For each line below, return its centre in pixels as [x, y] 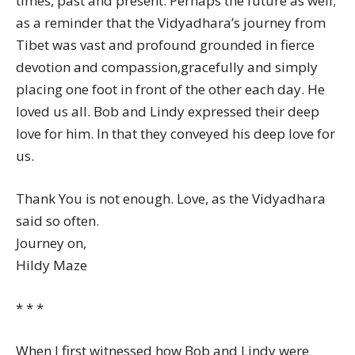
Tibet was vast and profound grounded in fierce [165, 44]
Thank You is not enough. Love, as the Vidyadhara [171, 198]
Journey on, [51, 242]
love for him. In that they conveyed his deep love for [176, 133]
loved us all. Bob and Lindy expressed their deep [168, 111]
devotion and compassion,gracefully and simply [167, 67]
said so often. [57, 220]
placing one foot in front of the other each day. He [170, 89]
